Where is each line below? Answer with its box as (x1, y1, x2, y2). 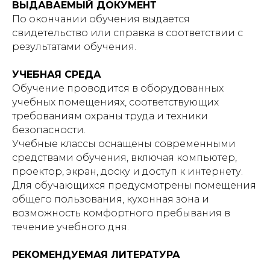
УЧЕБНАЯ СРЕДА (12, 69, 101, 80)
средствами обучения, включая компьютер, (12, 152, 237, 163)
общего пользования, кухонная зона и (12, 193, 209, 205)
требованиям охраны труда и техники (12, 110, 208, 122)
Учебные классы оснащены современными (12, 138, 236, 149)
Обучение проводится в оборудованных (12, 83, 224, 94)
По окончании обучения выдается (12, 13, 190, 25)
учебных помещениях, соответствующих (12, 96, 219, 108)
